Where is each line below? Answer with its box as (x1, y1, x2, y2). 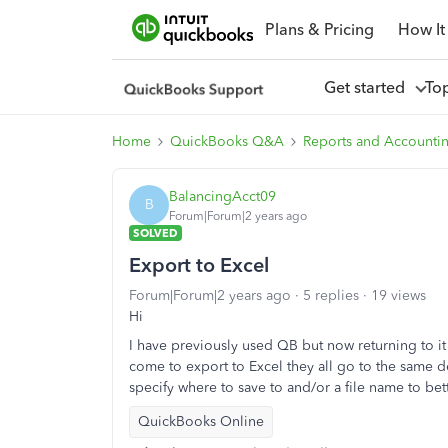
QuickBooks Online (138, 413, 264, 430)
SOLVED (133, 226, 178, 240)
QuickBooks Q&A (170, 133, 284, 150)
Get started (323, 77, 413, 97)
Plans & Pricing (264, 19, 374, 39)
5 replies (303, 287, 359, 304)
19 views (371, 287, 426, 304)
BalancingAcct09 (169, 187, 276, 205)
